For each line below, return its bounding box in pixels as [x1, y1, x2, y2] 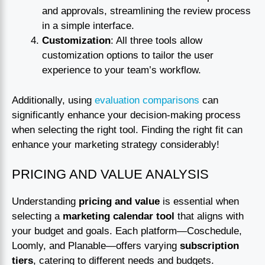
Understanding [12, 196, 79, 208]
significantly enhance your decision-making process [12, 109, 241, 121]
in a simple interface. [42, 20, 134, 32]
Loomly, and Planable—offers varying [12, 240, 180, 252]
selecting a [12, 211, 63, 222]
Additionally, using [12, 94, 95, 106]
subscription [180, 240, 239, 252]
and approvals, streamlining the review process [42, 5, 251, 17]
